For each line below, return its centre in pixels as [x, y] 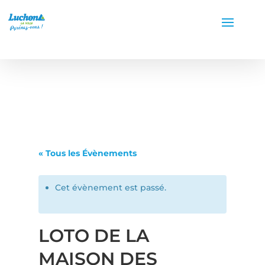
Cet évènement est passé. [110, 188]
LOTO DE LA [93, 236]
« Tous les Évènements [87, 153]
